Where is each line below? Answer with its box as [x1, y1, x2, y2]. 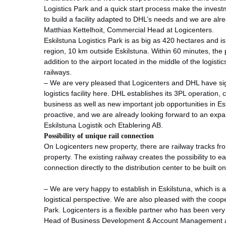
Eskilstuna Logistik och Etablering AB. [44, 121, 163, 129]
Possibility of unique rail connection [44, 131, 154, 140]
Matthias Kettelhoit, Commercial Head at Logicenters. [44, 25, 214, 34]
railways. [44, 68, 72, 76]
